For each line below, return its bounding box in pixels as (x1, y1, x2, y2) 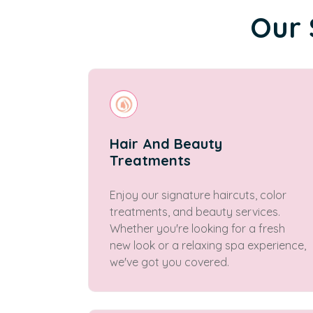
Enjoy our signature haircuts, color (110, 188, 286, 202)
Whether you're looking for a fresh (110, 221, 285, 235)
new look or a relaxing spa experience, (110, 238, 306, 252)
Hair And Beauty (110, 135, 222, 152)
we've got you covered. (110, 255, 229, 269)
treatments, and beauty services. (110, 205, 280, 219)
